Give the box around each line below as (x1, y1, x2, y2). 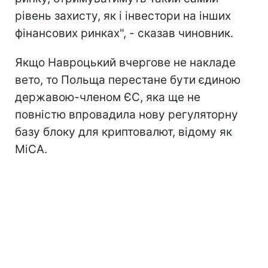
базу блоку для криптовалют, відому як (15, 125, 232, 139)
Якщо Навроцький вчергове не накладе (15, 56, 236, 70)
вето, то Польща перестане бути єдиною (15, 73, 240, 87)
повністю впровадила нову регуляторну (15, 108, 238, 122)
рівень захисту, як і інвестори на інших (15, 9, 231, 23)
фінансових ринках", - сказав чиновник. (15, 26, 233, 41)
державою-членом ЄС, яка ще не (15, 90, 200, 105)
